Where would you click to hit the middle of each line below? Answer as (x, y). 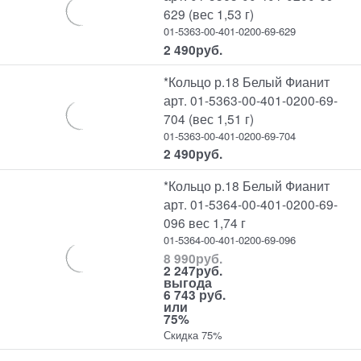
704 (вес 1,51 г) (209, 118)
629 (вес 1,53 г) (209, 14)
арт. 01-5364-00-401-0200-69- (251, 204)
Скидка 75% (193, 334)
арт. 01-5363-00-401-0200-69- (251, 100)
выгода (188, 282)
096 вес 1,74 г (205, 223)
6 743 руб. (195, 294)
